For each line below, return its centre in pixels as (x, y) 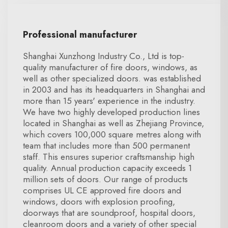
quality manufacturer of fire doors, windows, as (110, 67)
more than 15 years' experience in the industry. (109, 101)
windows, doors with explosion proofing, (99, 202)
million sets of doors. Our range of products (105, 179)
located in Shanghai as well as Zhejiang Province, (113, 123)
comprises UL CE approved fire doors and (102, 190)
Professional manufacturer (80, 35)
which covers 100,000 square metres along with (112, 134)
